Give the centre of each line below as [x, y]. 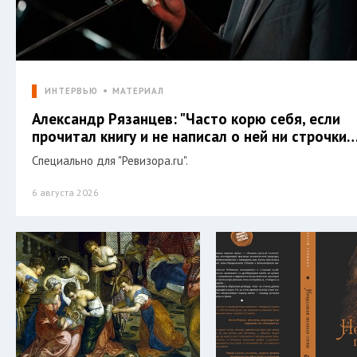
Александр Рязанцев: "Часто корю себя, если [186, 119]
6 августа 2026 [65, 193]
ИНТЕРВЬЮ [72, 91]
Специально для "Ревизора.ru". [110, 161]
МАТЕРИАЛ [139, 91]
